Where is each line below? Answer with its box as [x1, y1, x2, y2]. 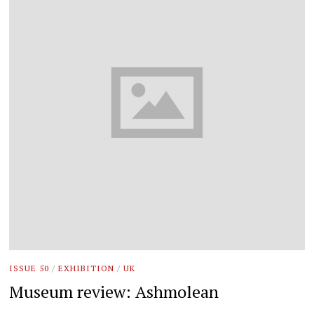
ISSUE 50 [9, 262, 50, 273]
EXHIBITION [58, 262, 115, 273]
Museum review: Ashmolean [9, 280, 219, 303]
